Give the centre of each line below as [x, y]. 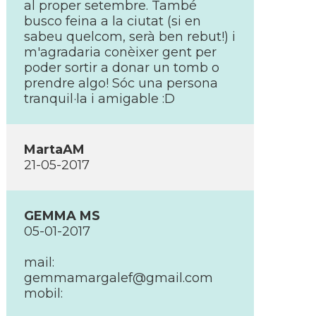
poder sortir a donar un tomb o [122, 68]
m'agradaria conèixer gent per [120, 52]
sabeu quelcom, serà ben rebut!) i [130, 37]
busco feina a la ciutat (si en [113, 21]
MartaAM [54, 150]
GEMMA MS [62, 216]
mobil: [43, 293]
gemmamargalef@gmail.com [119, 278]
